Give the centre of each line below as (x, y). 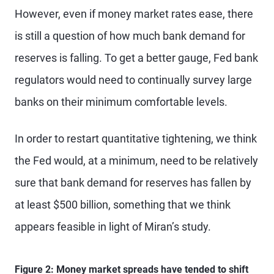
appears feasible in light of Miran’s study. (113, 227)
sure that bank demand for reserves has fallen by (133, 183)
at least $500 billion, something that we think (123, 205)
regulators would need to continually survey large (133, 80)
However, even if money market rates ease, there (134, 14)
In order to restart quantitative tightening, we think (136, 139)
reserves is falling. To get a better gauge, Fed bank (136, 58)
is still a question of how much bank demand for (130, 36)
